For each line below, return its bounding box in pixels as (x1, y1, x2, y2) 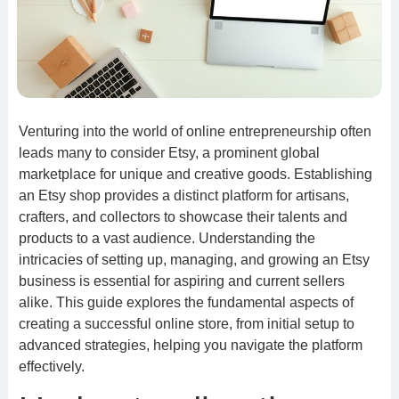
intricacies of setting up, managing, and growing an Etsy (18, 252, 370, 267)
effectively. (18, 359, 85, 374)
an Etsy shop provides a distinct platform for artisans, (18, 188, 349, 203)
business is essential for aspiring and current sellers (18, 273, 345, 289)
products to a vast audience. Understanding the (18, 231, 315, 246)
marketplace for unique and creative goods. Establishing (18, 167, 372, 182)
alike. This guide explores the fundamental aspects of (18, 295, 354, 310)
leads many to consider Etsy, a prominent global (18, 145, 320, 160)
